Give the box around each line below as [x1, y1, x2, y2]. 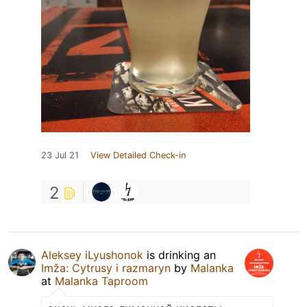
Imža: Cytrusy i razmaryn [41, 261, 171, 275]
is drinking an [143, 248, 216, 262]
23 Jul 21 [41, 150, 79, 161]
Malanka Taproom [55, 274, 148, 288]
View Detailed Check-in [90, 150, 186, 161]
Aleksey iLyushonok [41, 248, 143, 262]
